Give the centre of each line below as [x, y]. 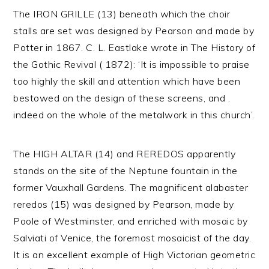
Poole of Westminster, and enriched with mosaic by [131, 221]
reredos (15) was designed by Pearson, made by [124, 204]
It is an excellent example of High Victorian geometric [134, 255]
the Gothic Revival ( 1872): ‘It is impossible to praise [131, 64]
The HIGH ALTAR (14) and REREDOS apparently [125, 154]
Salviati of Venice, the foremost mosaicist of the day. [132, 238]
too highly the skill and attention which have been [127, 81]
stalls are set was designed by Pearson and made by [134, 31]
